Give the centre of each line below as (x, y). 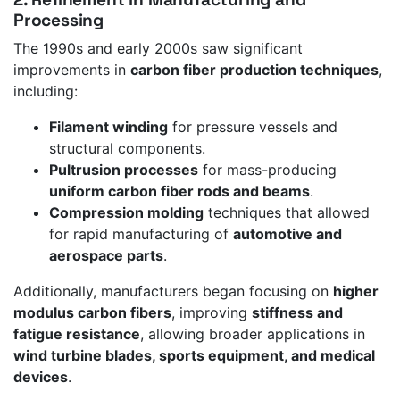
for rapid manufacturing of (141, 233)
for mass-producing (267, 169)
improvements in (72, 69)
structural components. (127, 148)
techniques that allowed (287, 212)
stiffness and (297, 312)
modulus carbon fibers (92, 312)
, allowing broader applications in (253, 333)
